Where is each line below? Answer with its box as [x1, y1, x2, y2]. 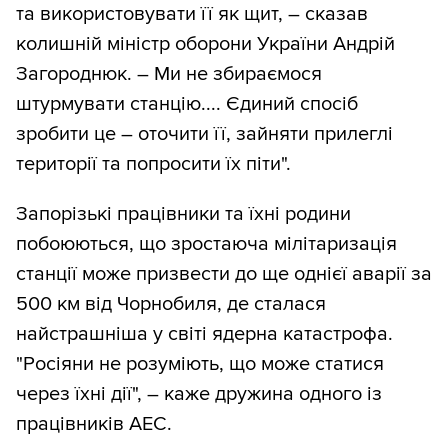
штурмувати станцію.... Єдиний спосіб [16, 92, 358, 117]
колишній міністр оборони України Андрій [16, 32, 395, 57]
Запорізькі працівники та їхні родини [16, 202, 351, 227]
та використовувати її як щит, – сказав [16, 2, 368, 27]
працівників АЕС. [16, 412, 172, 437]
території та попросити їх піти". [16, 152, 291, 177]
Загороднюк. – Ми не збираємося [16, 62, 322, 87]
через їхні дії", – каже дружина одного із [16, 382, 382, 407]
